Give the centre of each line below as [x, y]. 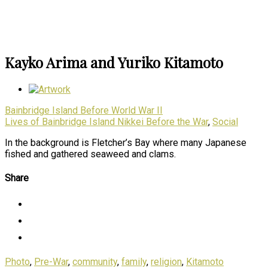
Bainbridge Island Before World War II [84, 110]
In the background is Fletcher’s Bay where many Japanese [126, 142]
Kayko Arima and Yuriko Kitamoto [114, 62]
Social [225, 121]
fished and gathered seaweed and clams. [90, 154]
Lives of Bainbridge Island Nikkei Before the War [106, 121]
